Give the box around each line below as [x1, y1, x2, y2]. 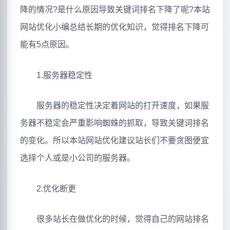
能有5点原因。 [20, 40, 74, 49]
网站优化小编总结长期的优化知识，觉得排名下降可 [20, 23, 209, 32]
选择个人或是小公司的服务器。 [20, 154, 135, 163]
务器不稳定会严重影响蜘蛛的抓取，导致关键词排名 [20, 119, 209, 128]
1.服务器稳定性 [20, 70, 92, 80]
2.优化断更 [20, 184, 76, 193]
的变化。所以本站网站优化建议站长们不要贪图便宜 [20, 136, 209, 145]
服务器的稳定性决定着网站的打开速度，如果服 [20, 101, 209, 110]
